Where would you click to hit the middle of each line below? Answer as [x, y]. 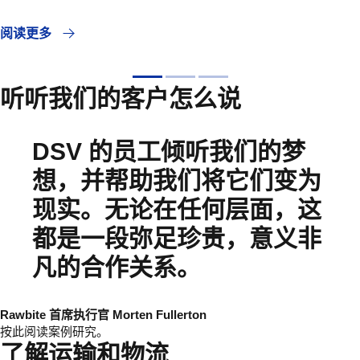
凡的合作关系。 [117, 268]
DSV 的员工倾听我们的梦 [169, 152]
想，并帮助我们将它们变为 [177, 181]
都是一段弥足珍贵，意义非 [177, 239]
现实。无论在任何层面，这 [177, 210]
